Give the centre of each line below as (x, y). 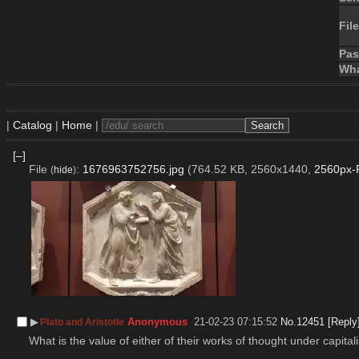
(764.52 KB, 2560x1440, (250, 169)
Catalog (32, 125)
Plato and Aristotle (83, 322)
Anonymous (158, 321)
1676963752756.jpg (133, 169)
